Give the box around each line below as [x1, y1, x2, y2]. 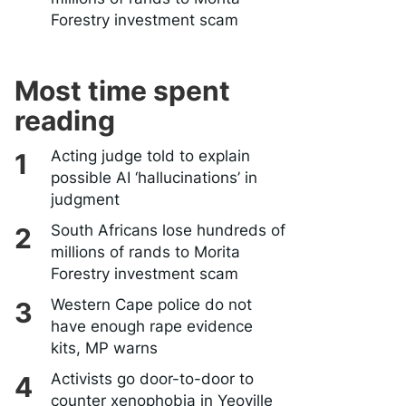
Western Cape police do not [51, 295, 252, 314]
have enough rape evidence [51, 317, 253, 335]
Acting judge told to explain [51, 147, 250, 165]
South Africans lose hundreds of [51, 221, 285, 239]
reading [14, 104, 115, 137]
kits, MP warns [51, 339, 158, 357]
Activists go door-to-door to [51, 370, 254, 388]
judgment [51, 190, 120, 208]
